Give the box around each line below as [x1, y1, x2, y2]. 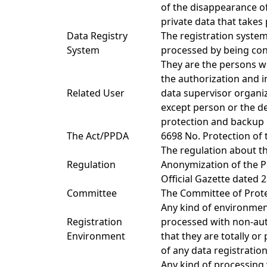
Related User [67, 86, 125, 100]
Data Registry [67, 29, 128, 42]
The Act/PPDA [67, 129, 129, 142]
